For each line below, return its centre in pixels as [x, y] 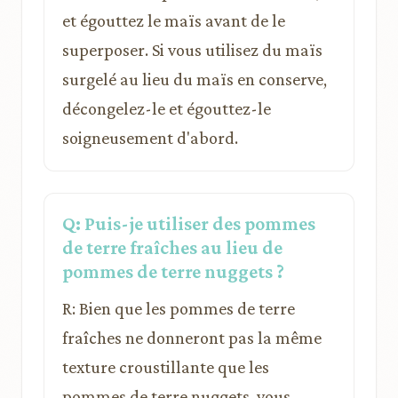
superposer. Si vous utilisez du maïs [192, 49]
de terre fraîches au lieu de [172, 247]
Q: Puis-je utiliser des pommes [189, 223]
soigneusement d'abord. [150, 137]
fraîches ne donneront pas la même [192, 337]
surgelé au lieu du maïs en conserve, [195, 79]
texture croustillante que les [166, 366]
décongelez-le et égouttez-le [167, 108]
